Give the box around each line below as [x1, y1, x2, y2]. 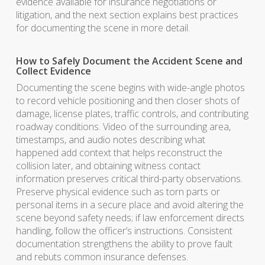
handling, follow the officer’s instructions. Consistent [15, 224, 232, 237]
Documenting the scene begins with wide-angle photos [15, 81, 245, 94]
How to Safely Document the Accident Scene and [15, 54, 243, 67]
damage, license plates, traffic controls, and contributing [15, 107, 248, 120]
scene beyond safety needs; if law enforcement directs [15, 211, 244, 224]
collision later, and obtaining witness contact [15, 159, 201, 172]
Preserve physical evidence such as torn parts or [15, 185, 220, 198]
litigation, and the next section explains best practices [15, 8, 238, 21]
